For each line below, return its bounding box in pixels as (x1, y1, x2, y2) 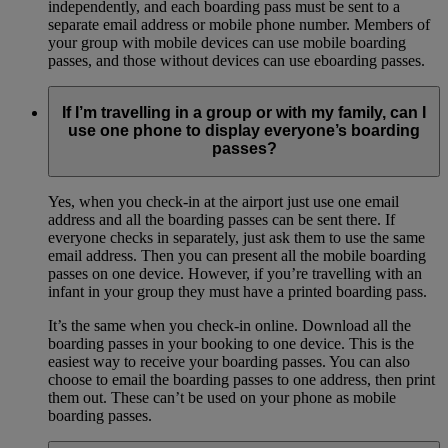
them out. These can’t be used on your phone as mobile (48, 388, 396, 406)
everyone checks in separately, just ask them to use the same (48, 228, 425, 246)
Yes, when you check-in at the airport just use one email (48, 192, 399, 210)
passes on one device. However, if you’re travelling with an (48, 264, 422, 282)
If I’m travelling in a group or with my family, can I (62, 104, 426, 122)
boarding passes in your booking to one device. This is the (48, 334, 414, 352)
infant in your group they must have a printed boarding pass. (48, 282, 427, 300)
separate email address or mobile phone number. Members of (48, 15, 430, 33)
